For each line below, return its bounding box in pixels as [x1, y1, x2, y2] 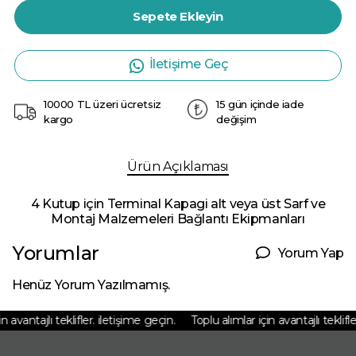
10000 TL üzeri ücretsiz [44, 98, 161, 111]
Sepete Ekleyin [133, 9, 223, 25]
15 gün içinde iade [216, 98, 304, 111]
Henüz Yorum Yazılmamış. [12, 277, 170, 293]
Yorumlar [12, 242, 99, 265]
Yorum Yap [277, 245, 344, 261]
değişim [216, 113, 257, 126]
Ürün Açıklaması [127, 159, 229, 175]
